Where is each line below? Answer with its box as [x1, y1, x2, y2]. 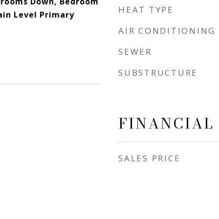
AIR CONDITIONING [118, 25, 216, 36]
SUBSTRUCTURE [118, 67, 198, 78]
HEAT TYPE [118, 4, 174, 15]
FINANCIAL [118, 112, 214, 134]
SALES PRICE [118, 153, 181, 164]
